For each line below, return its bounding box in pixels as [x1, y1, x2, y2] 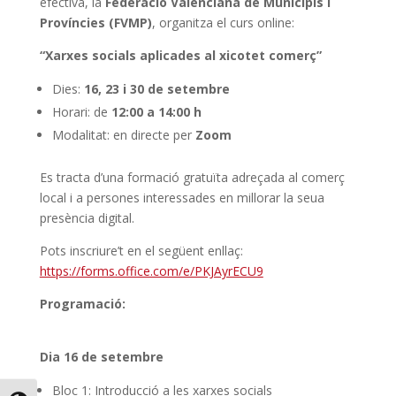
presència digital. [39, 209, 134, 226]
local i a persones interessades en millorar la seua [39, 188, 324, 206]
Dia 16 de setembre [39, 347, 164, 365]
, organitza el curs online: [151, 13, 294, 31]
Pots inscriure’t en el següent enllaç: [39, 241, 243, 259]
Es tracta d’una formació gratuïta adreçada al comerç [39, 168, 345, 186]
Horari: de [51, 103, 111, 120]
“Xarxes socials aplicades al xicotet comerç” [39, 46, 322, 64]
